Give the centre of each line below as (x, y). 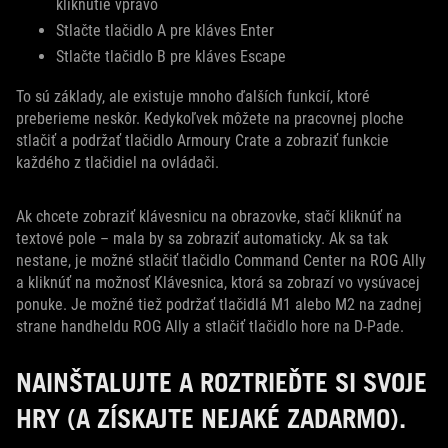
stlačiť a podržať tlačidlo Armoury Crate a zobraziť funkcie (202, 140)
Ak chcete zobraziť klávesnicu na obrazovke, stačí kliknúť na (209, 216)
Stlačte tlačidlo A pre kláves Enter (165, 30)
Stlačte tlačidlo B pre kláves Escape (171, 56)
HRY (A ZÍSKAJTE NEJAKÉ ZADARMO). (211, 418)
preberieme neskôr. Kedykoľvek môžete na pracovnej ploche (210, 118)
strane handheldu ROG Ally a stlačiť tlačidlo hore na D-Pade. (210, 326)
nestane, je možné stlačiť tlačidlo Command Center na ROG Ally (221, 260)
